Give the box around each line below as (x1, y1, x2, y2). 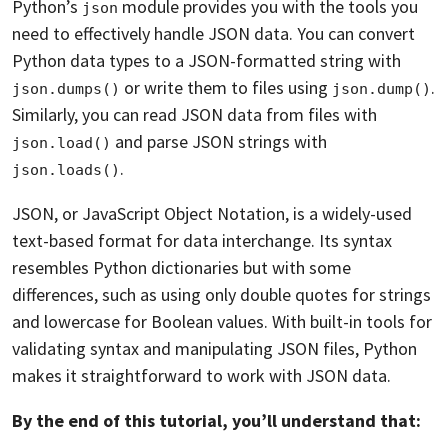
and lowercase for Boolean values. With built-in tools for (12, 309, 432, 333)
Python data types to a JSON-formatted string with (12, 48, 401, 72)
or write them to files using (120, 75, 332, 99)
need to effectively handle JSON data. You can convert (12, 21, 415, 45)
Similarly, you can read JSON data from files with (12, 102, 377, 126)
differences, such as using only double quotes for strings (12, 282, 431, 306)
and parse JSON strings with (111, 129, 327, 153)
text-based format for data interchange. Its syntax (12, 228, 392, 252)
